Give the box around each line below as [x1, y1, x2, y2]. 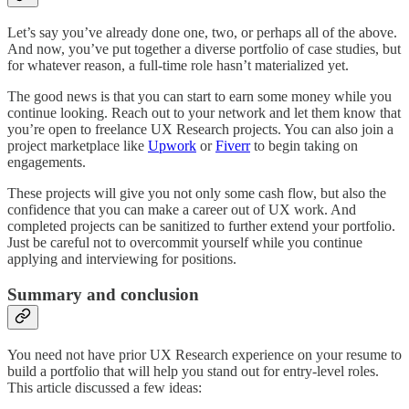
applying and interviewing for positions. [7, 251, 236, 267]
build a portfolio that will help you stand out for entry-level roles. [7, 362, 379, 379]
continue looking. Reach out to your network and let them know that [7, 105, 401, 121]
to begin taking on [250, 138, 358, 154]
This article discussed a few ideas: [7, 379, 202, 395]
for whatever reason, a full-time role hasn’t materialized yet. [7, 58, 349, 74]
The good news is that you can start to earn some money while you [7, 89, 392, 105]
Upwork [148, 138, 196, 154]
